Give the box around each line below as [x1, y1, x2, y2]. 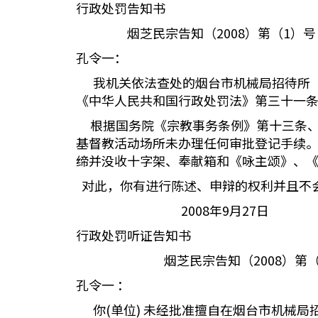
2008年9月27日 [76, 201, 269, 219]
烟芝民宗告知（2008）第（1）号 [76, 23, 316, 42]
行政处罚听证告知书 [76, 226, 191, 244]
